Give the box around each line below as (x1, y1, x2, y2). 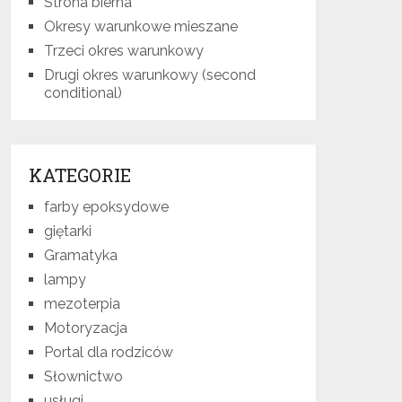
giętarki (44, 222, 92, 240)
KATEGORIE (29, 162, 132, 187)
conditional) (44, 83, 123, 101)
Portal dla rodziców (44, 343, 174, 361)
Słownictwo (44, 367, 124, 385)
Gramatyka (44, 246, 118, 264)
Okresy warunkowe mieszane (44, 17, 239, 35)
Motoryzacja (44, 319, 128, 336)
